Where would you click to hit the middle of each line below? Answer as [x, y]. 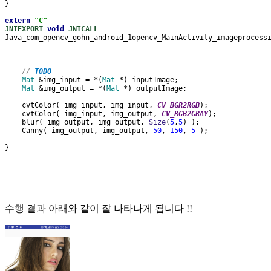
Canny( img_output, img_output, [79, 131]
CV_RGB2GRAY [185, 114]
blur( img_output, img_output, [77, 122]
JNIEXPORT [26, 29]
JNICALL [83, 29]
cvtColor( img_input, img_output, [83, 114]
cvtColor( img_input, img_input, [81, 106]
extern [20, 21]
